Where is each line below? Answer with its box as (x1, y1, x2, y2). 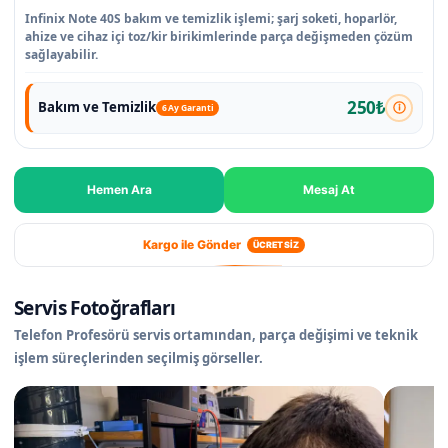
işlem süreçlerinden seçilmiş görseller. (14, 348, 263, 367)
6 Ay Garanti (161, 101, 214, 114)
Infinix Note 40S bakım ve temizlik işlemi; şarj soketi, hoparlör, (25, 9, 397, 27)
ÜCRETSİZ (252, 238, 300, 250)
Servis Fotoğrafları (14, 294, 176, 321)
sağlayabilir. (25, 45, 98, 63)
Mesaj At (303, 181, 355, 197)
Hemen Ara (86, 181, 152, 197)
